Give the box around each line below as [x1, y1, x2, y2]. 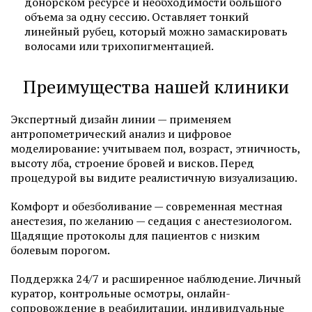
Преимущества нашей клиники [23, 75, 289, 98]
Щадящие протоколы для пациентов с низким [10, 228, 260, 243]
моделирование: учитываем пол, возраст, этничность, [10, 141, 300, 156]
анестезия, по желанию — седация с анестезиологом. [10, 213, 291, 228]
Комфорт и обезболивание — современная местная [10, 198, 283, 214]
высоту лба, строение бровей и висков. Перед [10, 155, 254, 171]
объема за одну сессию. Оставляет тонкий [24, 9, 249, 24]
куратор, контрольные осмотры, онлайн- [10, 286, 231, 301]
